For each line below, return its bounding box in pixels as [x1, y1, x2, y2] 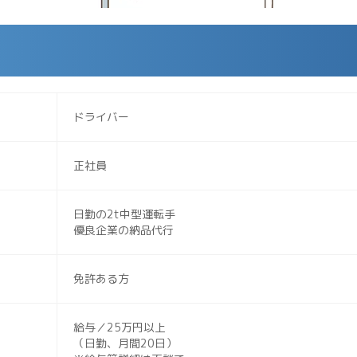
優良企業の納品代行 [73, 222, 174, 237]
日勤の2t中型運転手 [73, 206, 175, 222]
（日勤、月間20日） [73, 335, 177, 351]
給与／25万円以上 [73, 320, 166, 335]
